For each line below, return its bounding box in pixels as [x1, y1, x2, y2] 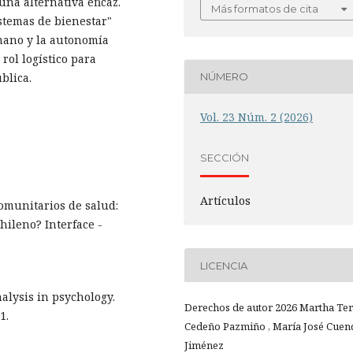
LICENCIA [200, 258, 248, 272]
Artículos [200, 192, 251, 208]
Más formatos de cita [211, 2, 319, 15]
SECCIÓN [200, 151, 250, 165]
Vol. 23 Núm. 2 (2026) [200, 109, 314, 124]
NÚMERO [200, 70, 249, 84]
